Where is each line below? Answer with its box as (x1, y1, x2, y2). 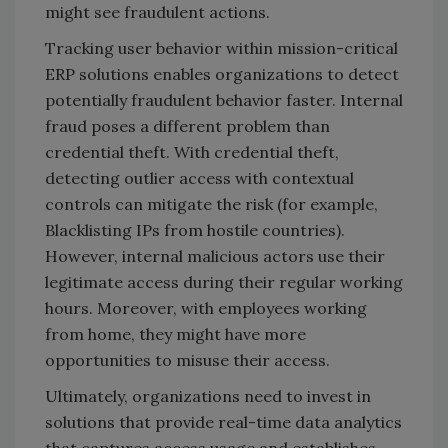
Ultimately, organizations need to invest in (45, 386, 371, 407)
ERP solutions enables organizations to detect (45, 64, 399, 85)
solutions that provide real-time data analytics (45, 412, 402, 433)
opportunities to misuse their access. (45, 350, 330, 371)
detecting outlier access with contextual (45, 168, 354, 189)
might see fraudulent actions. (45, 2, 274, 23)
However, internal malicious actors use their (45, 246, 385, 267)
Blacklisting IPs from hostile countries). (45, 220, 345, 241)
